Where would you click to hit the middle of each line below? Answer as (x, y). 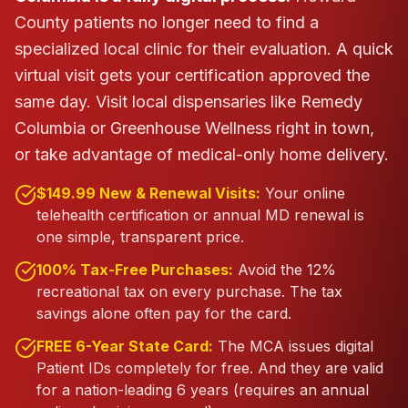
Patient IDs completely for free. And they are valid (210, 368)
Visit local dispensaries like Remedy (229, 102)
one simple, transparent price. (140, 237)
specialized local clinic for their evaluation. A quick (204, 49)
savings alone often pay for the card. (164, 313)
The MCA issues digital (296, 346)
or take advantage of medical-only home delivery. (202, 154)
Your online (305, 193)
